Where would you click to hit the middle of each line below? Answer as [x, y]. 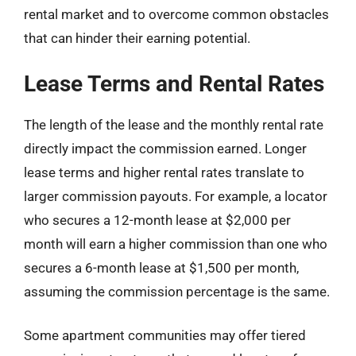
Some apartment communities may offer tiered [165, 335]
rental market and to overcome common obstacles [176, 14]
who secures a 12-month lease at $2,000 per [157, 220]
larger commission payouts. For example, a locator [176, 196]
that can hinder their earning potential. [137, 38]
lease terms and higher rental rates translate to [164, 172]
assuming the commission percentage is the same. [177, 291]
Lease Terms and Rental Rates [174, 83]
